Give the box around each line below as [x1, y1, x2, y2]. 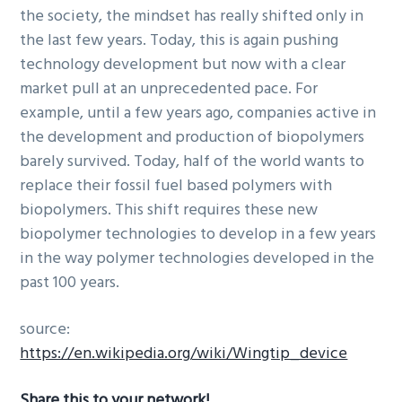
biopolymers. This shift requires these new [20, 197, 319, 224]
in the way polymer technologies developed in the [20, 246, 375, 273]
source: [20, 317, 71, 343]
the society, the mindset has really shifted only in [20, 4, 364, 31]
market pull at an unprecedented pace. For [20, 76, 319, 103]
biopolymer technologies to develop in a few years [20, 222, 377, 249]
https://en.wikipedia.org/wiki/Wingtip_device [20, 341, 348, 367]
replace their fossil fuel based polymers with [20, 173, 333, 200]
